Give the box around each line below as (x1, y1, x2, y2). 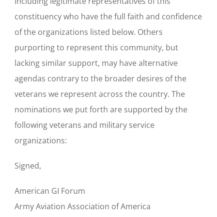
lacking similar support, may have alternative (15, 58, 178, 69)
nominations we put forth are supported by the (15, 104, 187, 115)
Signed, (15, 160, 41, 171)
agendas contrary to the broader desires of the (15, 73, 186, 84)
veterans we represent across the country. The (15, 89, 185, 100)
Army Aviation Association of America (15, 201, 151, 212)
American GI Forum (15, 186, 85, 197)
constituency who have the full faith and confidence (15, 11, 202, 22)
